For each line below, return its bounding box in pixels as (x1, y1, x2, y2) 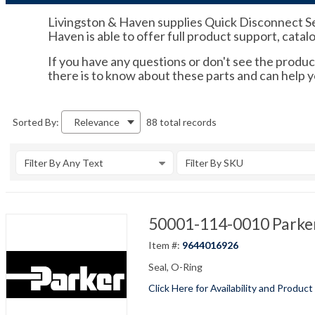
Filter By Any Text (25, 157, 103, 169)
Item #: (148, 239, 182, 251)
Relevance (74, 116, 120, 128)
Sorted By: (13, 116, 59, 128)
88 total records (146, 115, 217, 128)
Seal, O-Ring (148, 261, 202, 273)
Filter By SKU (186, 157, 243, 169)
